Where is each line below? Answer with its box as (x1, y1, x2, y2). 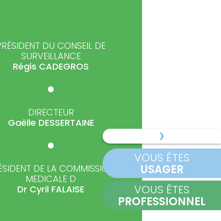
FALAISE (51, 183, 84, 195)
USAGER (140, 162, 184, 178)
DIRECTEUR (28, 106, 74, 118)
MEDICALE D (26, 172, 76, 185)
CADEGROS (39, 60, 89, 73)
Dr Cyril (17, 183, 51, 195)
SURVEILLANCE (21, 49, 81, 62)
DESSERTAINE (38, 116, 94, 129)
